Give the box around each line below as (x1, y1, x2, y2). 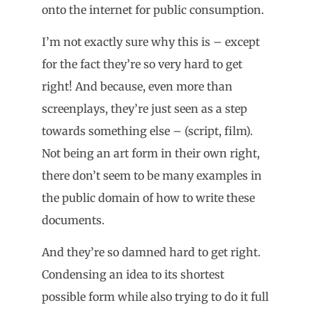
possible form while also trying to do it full (42, 290, 269, 304)
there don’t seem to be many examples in (42, 169, 262, 183)
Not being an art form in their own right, (42, 146, 260, 161)
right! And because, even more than (42, 79, 233, 94)
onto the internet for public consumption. (42, 2, 264, 17)
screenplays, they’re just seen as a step (42, 102, 247, 116)
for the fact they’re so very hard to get (42, 57, 242, 72)
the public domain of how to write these (42, 191, 255, 205)
